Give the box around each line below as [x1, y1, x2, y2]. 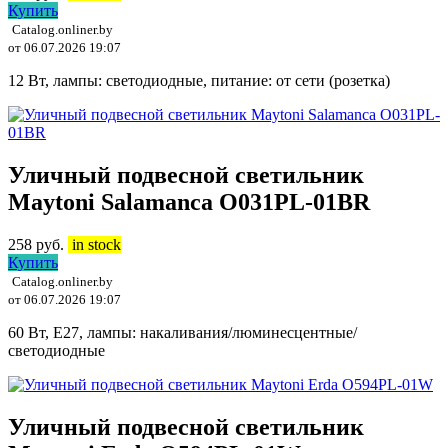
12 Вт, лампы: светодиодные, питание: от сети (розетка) [8, 71, 390, 89]
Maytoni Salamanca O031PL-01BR [8, 188, 370, 215]
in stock [68, 235, 121, 253]
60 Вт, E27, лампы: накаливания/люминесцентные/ [8, 323, 357, 341]
